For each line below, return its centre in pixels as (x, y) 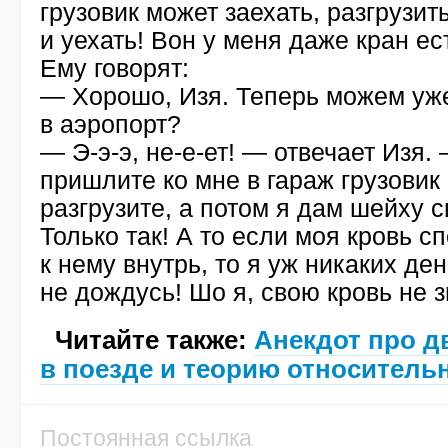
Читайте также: (154, 340)
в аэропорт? (110, 124)
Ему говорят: (114, 68)
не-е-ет (187, 152)
